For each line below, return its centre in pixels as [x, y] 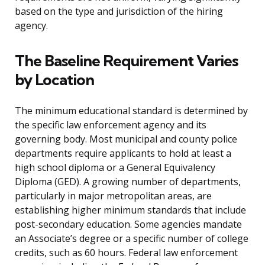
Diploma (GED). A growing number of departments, [128, 182]
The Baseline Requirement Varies [126, 61]
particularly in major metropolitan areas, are [113, 196]
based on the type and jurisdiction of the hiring [119, 12]
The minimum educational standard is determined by [131, 111]
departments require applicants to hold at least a [123, 153]
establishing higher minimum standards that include [130, 210]
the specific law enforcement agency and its [111, 125]
